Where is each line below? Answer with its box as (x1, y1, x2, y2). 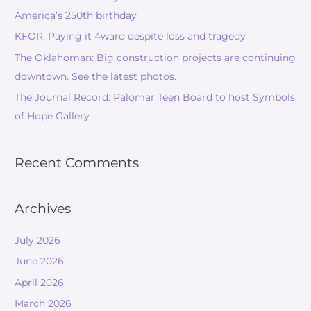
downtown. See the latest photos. (15, 70, 177, 82)
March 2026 (15, 298, 72, 310)
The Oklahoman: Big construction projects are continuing (15, 51, 296, 63)
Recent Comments (15, 153, 140, 171)
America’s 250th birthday (15, 9, 137, 21)
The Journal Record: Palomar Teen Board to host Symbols (15, 92, 296, 103)
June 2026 (15, 255, 65, 267)
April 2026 (15, 276, 65, 288)
